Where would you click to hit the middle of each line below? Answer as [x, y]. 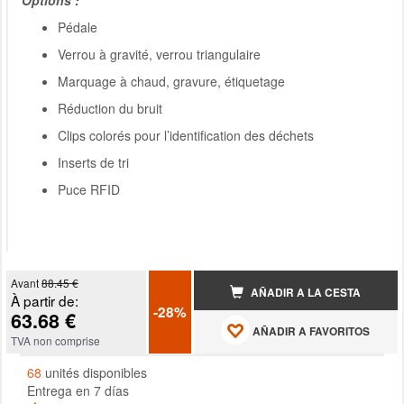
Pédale [78, 28]
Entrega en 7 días [78, 391]
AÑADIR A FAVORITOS [310, 331]
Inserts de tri [93, 163]
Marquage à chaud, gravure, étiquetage [171, 82]
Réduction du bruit [110, 109]
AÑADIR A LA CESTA [305, 292]
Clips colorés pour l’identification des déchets [186, 136]
